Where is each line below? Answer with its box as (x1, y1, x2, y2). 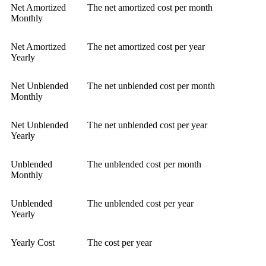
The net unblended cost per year (87, 120, 207, 131)
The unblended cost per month (87, 159, 201, 170)
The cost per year (87, 237, 152, 248)
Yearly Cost (11, 237, 55, 248)
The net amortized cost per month (87, 2, 213, 13)
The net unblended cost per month (87, 81, 215, 91)
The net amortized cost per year (87, 42, 205, 52)
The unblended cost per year (87, 198, 194, 209)
